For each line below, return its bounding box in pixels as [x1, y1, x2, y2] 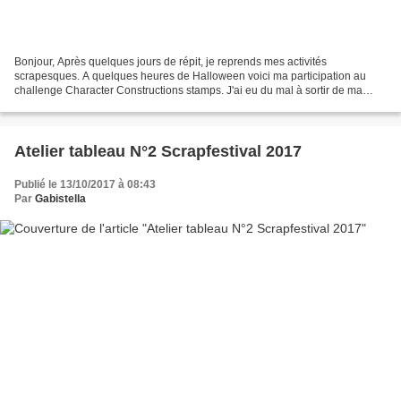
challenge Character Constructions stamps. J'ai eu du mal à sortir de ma [14, 83, 363, 97]
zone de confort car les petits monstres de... [14, 98, 224, 111]
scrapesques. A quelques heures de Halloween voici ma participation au [14, 69, 366, 82]
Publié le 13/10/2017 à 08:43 [14, 177, 156, 191]
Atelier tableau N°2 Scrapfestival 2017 [14, 141, 302, 160]
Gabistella [35, 192, 86, 205]
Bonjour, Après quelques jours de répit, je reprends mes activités [14, 55, 327, 68]
